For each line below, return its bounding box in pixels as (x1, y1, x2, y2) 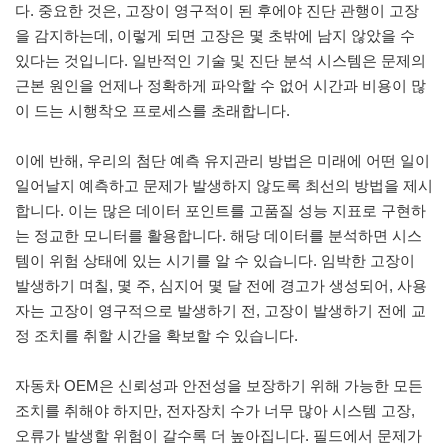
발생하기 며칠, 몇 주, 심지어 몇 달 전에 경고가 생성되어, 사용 (15, 276, 427, 294)
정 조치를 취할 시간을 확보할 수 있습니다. (15, 326, 298, 344)
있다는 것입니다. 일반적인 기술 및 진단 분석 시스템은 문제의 (15, 51, 426, 69)
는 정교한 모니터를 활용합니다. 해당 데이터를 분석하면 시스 (15, 226, 422, 244)
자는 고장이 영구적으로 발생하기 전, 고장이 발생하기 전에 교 (15, 301, 426, 319)
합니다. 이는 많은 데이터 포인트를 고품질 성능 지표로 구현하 (15, 201, 426, 219)
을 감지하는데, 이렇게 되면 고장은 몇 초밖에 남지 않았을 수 (15, 26, 415, 44)
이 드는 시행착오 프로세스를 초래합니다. (15, 101, 290, 119)
